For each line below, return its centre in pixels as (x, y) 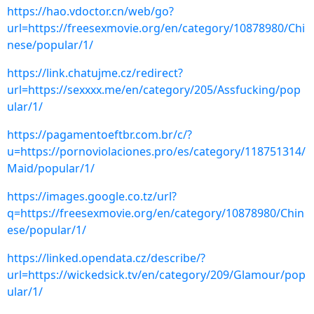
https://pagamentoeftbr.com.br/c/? (100, 135)
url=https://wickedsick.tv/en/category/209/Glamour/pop (156, 275)
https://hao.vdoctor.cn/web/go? (90, 11)
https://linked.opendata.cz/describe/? (106, 258)
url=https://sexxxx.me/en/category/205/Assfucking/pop (154, 90)
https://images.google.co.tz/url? (92, 196)
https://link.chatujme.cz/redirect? (95, 73)
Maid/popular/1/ (51, 168)
